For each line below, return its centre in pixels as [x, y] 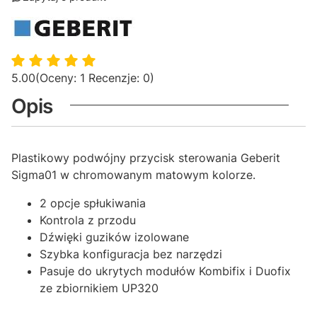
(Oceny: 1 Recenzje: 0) [95, 78]
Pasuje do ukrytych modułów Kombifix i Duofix [165, 271]
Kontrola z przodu [88, 220]
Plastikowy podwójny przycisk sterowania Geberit [146, 158]
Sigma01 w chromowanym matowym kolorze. [133, 175]
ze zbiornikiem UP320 [99, 288]
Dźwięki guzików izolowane [114, 237]
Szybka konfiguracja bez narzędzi [131, 254]
